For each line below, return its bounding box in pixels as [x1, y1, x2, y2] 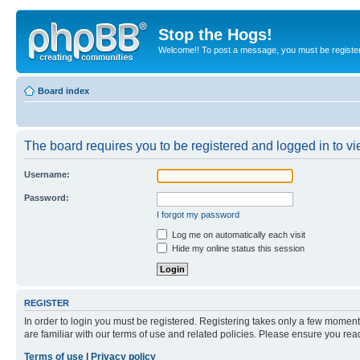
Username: [24, 169, 70, 179]
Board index [38, 85, 89, 96]
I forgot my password [157, 209, 239, 219]
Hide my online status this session [170, 243, 305, 253]
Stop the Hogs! [158, 26, 272, 43]
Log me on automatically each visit [170, 229, 305, 239]
